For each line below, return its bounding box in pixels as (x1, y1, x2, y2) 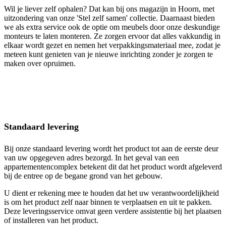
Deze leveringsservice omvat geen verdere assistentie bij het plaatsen (4, 206, 221, 215)
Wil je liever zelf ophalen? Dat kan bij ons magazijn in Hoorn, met (4, 4, 214, 13)
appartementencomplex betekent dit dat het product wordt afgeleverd (4, 162, 222, 171)
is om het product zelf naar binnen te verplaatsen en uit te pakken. (4, 197, 212, 206)
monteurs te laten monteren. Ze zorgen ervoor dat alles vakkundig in (4, 31, 220, 40)
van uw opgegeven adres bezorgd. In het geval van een (4, 153, 179, 162)
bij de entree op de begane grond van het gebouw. (4, 171, 162, 180)
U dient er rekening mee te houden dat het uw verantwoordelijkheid (4, 188, 219, 197)
